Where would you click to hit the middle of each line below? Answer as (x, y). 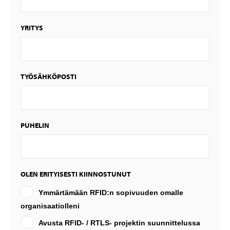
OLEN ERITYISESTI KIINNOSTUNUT (76, 174)
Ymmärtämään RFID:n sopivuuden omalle (111, 192)
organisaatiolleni (50, 206)
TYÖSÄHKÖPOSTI (49, 77)
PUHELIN (35, 126)
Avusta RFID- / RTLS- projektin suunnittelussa (119, 223)
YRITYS (32, 28)
